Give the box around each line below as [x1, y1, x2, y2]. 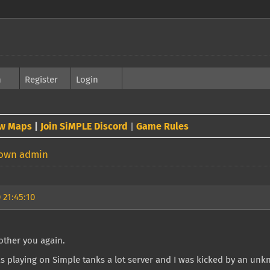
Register [25, 75, 58, 84]
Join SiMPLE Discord [40, 122, 128, 131]
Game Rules [136, 122, 189, 131]
